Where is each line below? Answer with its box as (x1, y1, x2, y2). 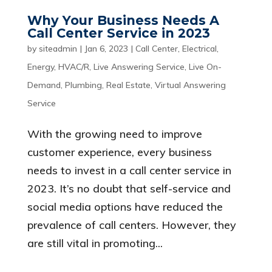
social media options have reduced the (27, 200, 223, 214)
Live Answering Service (93, 61, 185, 73)
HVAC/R (58, 61, 89, 73)
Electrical (182, 43, 217, 55)
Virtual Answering (154, 80, 226, 91)
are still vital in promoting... (27, 236, 163, 251)
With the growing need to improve (27, 127, 202, 141)
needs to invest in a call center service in (27, 163, 231, 178)
